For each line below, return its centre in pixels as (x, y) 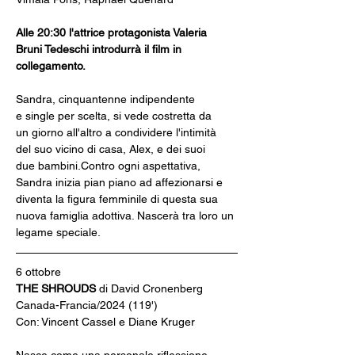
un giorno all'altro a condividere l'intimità (118, 132)
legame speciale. (58, 232)
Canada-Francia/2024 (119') (87, 305)
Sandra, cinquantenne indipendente (107, 99)
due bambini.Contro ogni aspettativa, (110, 166)
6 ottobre (38, 272)
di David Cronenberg (151, 288)
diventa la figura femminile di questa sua (118, 199)
